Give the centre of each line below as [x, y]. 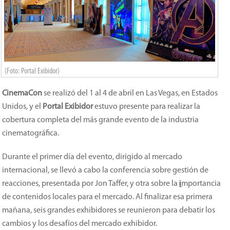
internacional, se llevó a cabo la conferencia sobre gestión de [106, 170]
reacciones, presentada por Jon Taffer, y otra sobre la [91, 184]
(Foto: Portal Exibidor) [32, 71]
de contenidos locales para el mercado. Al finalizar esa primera [108, 197]
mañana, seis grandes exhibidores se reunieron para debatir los [109, 210]
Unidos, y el [23, 107]
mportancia [201, 184]
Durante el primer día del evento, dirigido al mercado [92, 157]
